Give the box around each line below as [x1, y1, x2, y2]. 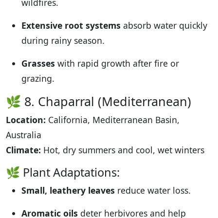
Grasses [21, 57, 55, 69]
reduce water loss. [115, 184, 191, 196]
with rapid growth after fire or [55, 57, 179, 69]
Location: [6, 113, 46, 126]
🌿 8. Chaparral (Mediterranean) [6, 92, 191, 109]
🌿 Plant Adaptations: [6, 164, 120, 180]
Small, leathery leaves [21, 184, 115, 196]
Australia [6, 128, 41, 141]
